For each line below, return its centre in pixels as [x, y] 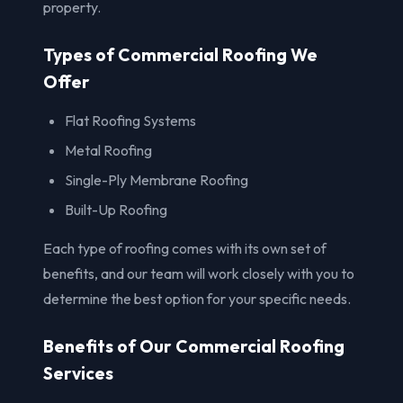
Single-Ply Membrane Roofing [157, 179]
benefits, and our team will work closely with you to [199, 273]
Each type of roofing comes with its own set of [185, 248]
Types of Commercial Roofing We [180, 54]
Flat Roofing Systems [130, 120]
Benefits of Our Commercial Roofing [194, 346]
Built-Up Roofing [116, 209]
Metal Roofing [108, 150]
